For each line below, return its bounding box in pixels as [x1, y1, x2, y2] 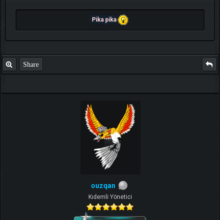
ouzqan [91, 181, 115, 190]
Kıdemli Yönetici [88, 193, 132, 200]
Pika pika [92, 16, 118, 23]
